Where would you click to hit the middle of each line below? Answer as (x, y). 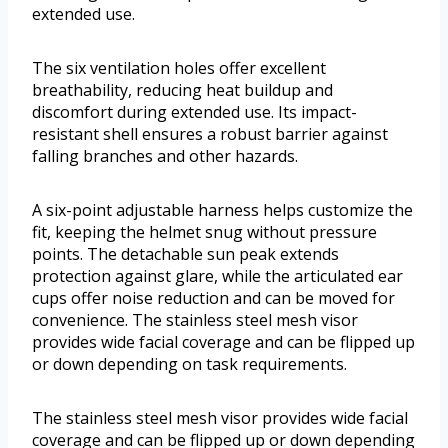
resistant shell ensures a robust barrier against (210, 134)
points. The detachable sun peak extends (185, 254)
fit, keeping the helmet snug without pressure (204, 232)
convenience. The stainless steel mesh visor (195, 320)
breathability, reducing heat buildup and (182, 90)
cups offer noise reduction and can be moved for (213, 298)
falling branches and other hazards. (165, 156)
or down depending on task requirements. (189, 364)
